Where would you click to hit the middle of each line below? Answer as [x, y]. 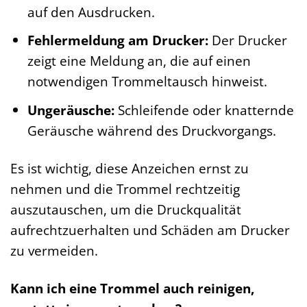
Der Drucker [247, 40]
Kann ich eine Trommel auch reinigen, [132, 288]
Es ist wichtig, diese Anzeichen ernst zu [130, 168]
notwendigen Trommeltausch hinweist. [147, 82]
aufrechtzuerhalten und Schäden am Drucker [150, 230]
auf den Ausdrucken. [91, 12]
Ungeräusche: [71, 110]
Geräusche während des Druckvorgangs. [151, 130]
